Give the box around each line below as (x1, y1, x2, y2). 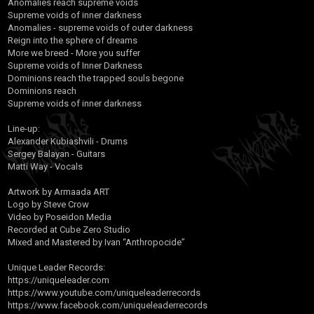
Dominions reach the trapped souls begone (8, 73, 184, 83)
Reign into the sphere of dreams (8, 35, 137, 46)
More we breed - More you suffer (8, 48, 140, 58)
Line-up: (8, 123, 40, 134)
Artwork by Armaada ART (8, 186, 109, 197)
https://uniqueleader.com (8, 275, 109, 285)
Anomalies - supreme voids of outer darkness (8, 22, 193, 33)
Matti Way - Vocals (8, 161, 83, 172)
